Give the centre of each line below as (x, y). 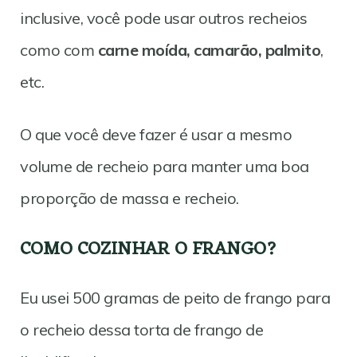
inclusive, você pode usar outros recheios (164, 18)
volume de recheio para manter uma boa (165, 167)
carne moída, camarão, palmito (209, 50)
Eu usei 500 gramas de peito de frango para (175, 297)
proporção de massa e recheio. (129, 198)
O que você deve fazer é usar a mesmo (156, 135)
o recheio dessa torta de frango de (141, 329)
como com (59, 50)
